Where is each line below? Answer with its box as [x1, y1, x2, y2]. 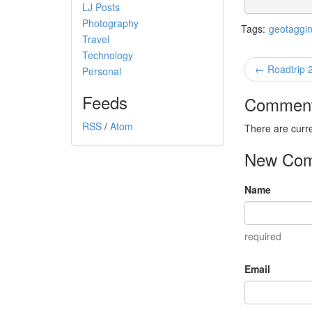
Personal [82, 64, 121, 79]
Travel [82, 32, 109, 47]
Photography [82, 16, 139, 31]
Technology [82, 48, 133, 63]
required [244, 229, 281, 244]
